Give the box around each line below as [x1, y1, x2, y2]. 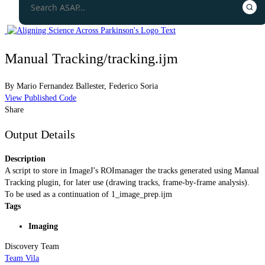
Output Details [5, 128, 75, 141]
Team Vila [5, 253, 39, 263]
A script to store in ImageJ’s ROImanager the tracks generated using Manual [5, 166, 259, 175]
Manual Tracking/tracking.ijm [5, 50, 178, 66]
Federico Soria [109, 81, 158, 91]
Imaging [28, 221, 58, 231]
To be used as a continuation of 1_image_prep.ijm [5, 189, 172, 199]
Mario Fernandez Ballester [17, 81, 104, 91]
